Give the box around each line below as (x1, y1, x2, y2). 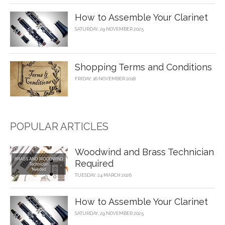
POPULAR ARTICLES (10, 121, 108, 133)
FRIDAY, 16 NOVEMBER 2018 (75, 76, 136, 82)
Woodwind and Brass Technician (75, 147, 214, 158)
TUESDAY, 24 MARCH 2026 (75, 173, 132, 178)
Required (75, 158, 114, 169)
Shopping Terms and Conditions (75, 62, 212, 73)
